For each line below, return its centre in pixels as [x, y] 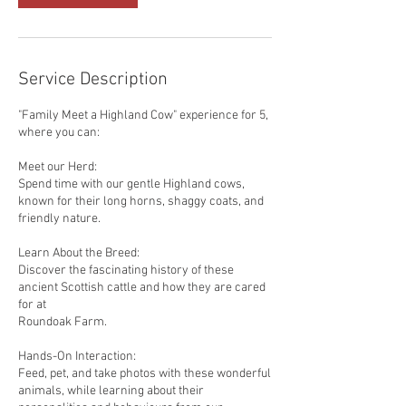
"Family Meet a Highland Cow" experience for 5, [143, 116]
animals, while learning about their [111, 391]
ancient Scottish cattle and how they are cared [142, 288]
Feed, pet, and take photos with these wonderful [145, 374]
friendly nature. [59, 219]
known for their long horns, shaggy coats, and [141, 202]
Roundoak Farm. [63, 322]
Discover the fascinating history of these [126, 271]
